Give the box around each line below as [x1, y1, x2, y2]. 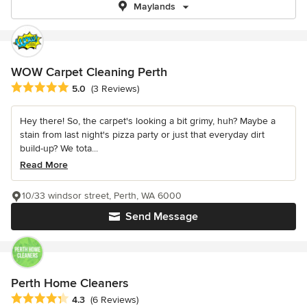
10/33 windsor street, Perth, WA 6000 [22, 190, 182, 202]
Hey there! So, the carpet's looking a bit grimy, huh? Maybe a [20, 115, 275, 127]
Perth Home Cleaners [11, 275, 128, 291]
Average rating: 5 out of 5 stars [10, 81, 157, 95]
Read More [20, 159, 68, 171]
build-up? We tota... [20, 143, 98, 155]
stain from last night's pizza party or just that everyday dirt [20, 129, 265, 141]
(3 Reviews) [91, 83, 139, 95]
